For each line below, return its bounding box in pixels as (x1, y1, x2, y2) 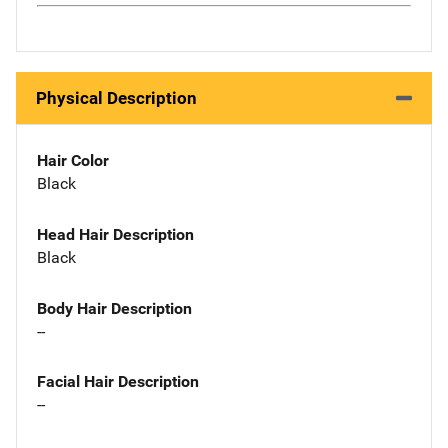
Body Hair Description (37, 298, 192, 318)
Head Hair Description (37, 224, 194, 244)
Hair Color (37, 151, 109, 170)
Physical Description (36, 88, 197, 108)
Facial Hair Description (37, 372, 199, 392)
